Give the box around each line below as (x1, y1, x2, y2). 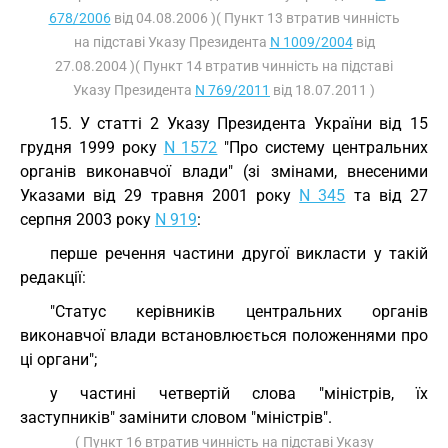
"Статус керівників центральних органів (50, 302, 428, 321)
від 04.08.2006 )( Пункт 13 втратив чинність (110, 10, 400, 26)
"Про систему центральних (217, 138, 429, 157)
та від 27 (345, 186, 429, 205)
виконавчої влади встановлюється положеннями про (20, 326, 428, 345)
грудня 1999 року (20, 138, 164, 157)
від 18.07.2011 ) (270, 82, 375, 98)
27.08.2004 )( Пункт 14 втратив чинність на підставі (55, 58, 393, 74)
